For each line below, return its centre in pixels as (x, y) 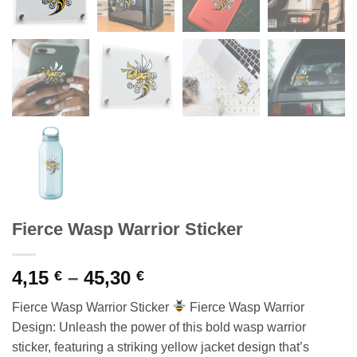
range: (173, 296)
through (180, 334)
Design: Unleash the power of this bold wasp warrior (159, 327)
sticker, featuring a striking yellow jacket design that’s (161, 347)
